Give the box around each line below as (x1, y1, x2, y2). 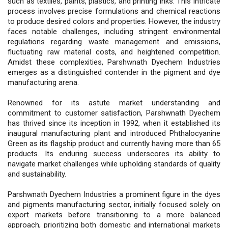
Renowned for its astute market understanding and (8, 98, 220, 107)
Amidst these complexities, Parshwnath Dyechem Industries (8, 57, 220, 67)
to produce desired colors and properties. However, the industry (8, 16, 220, 26)
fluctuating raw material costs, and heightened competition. (8, 47, 220, 56)
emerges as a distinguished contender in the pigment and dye (8, 67, 220, 77)
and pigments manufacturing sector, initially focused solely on (8, 199, 220, 209)
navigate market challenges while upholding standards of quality (8, 159, 220, 168)
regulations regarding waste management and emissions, (8, 37, 220, 46)
